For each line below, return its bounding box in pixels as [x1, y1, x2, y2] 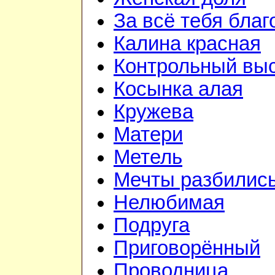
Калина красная [114, 33, 261, 55]
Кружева [114, 101, 193, 123]
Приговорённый [114, 237, 260, 260]
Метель [114, 146, 182, 169]
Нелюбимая [114, 192, 225, 214]
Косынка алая [114, 78, 243, 101]
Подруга [114, 214, 190, 237]
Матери [114, 123, 183, 146]
